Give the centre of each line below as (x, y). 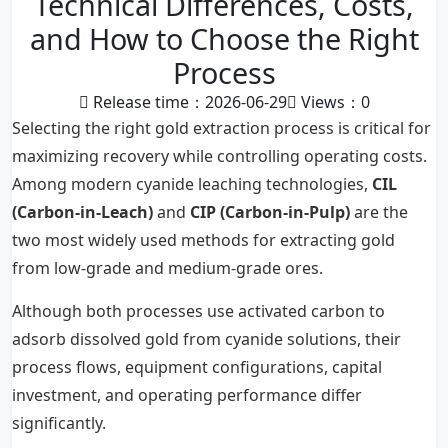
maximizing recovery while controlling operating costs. (219, 156)
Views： (328, 102)
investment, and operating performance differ (187, 395)
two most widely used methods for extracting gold (203, 240)
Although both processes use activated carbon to (198, 311)
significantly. (59, 423)
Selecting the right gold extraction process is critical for (221, 128)
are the (379, 212)
